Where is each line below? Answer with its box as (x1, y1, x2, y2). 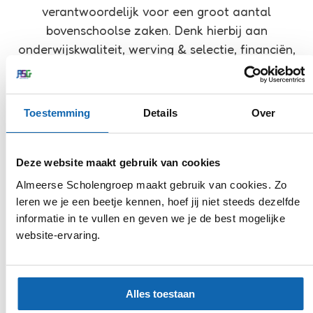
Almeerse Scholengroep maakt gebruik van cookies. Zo (16, 178, 287, 191)
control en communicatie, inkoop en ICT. (42, 59, 271, 75)
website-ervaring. (16, 228, 101, 241)
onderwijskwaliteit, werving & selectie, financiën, (17, 41, 296, 57)
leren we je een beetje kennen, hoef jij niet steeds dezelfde (16, 195, 300, 208)
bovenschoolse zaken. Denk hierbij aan (45, 22, 268, 38)
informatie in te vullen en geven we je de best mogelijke (16, 212, 285, 224)
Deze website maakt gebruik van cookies (16, 156, 221, 168)
